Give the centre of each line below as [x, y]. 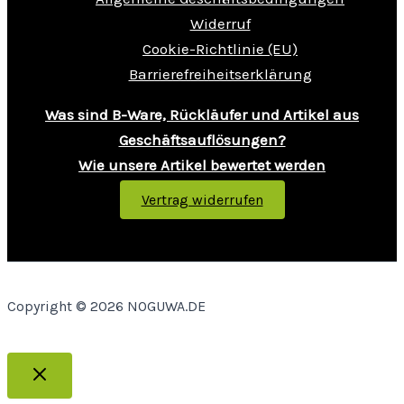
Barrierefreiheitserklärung [220, 74]
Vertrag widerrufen [202, 200]
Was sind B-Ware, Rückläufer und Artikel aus [202, 115]
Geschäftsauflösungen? [202, 140]
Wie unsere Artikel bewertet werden [202, 165]
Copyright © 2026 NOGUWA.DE [106, 306]
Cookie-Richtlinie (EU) [220, 49]
